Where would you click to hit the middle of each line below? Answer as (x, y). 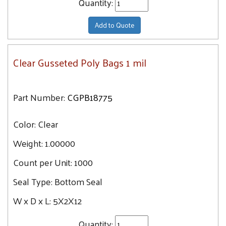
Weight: (28, 143)
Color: (25, 124)
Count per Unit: (44, 162)
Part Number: (39, 97)
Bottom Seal (78, 181)
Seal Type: (34, 181)
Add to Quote (114, 25)
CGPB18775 (90, 97)
